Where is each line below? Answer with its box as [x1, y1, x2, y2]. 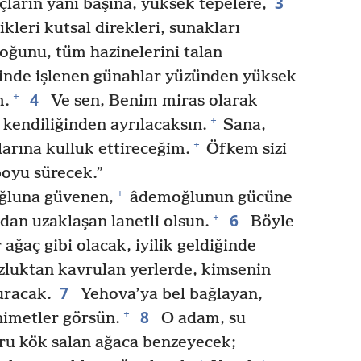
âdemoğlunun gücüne [125, 188, 293, 207]
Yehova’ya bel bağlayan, [76, 284, 263, 304]
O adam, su [156, 309, 246, 328]
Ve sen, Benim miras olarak [46, 91, 258, 110]
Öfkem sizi [202, 139, 287, 159]
